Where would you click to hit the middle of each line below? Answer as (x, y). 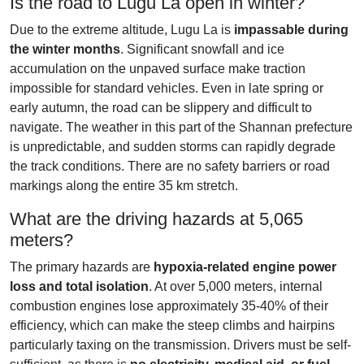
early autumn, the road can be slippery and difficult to (161, 108)
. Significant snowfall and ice (202, 49)
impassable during (291, 30)
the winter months (65, 49)
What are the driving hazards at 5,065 (156, 219)
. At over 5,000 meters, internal (236, 286)
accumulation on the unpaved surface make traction (158, 69)
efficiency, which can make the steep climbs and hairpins (172, 325)
